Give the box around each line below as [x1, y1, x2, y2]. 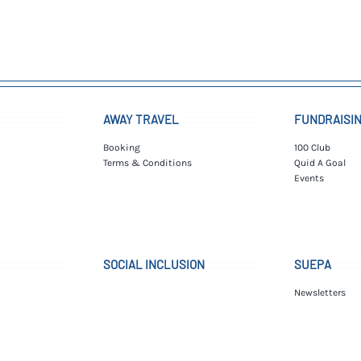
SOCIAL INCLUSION [103, 256, 205, 272]
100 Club [294, 141, 331, 153]
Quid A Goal [294, 156, 346, 168]
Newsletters [294, 286, 346, 298]
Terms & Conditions [103, 156, 193, 168]
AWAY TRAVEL [103, 111, 180, 127]
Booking [103, 141, 141, 153]
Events [294, 172, 325, 184]
